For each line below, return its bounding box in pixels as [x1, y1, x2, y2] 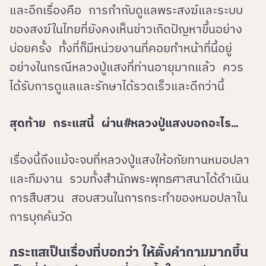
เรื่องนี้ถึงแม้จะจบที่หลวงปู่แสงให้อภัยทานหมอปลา [9, 151, 249, 168]
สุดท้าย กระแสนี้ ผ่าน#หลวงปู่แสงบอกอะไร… [9, 115, 238, 131]
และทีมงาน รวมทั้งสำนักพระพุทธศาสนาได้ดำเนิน [9, 170, 249, 187]
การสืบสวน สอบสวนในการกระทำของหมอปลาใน [9, 189, 248, 206]
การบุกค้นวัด [9, 208, 72, 225]
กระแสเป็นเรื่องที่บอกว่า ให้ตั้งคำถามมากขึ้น [9, 246, 248, 261]
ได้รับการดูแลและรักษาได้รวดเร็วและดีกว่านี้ [9, 78, 224, 94]
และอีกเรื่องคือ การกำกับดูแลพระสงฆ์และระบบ [9, 2, 243, 18]
